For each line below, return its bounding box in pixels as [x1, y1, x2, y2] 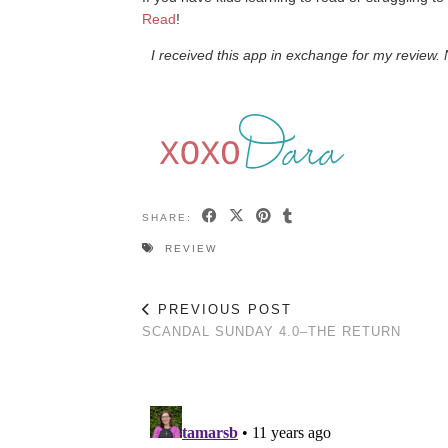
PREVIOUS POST [152, 301, 292, 317]
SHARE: [142, 211, 197, 223]
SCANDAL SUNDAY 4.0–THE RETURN [142, 323, 401, 339]
